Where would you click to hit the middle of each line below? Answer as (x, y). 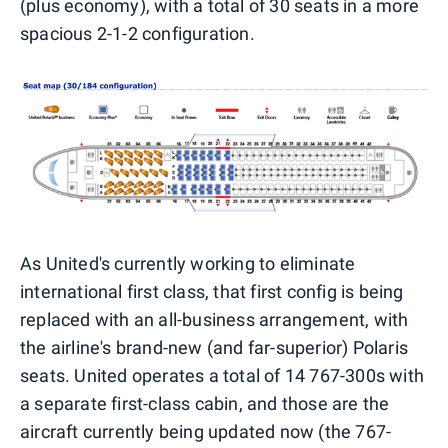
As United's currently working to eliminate (188, 263)
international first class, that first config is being (212, 291)
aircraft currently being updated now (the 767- (206, 431)
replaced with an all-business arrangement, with (214, 319)
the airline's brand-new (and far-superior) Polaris (214, 347)
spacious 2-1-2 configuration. (137, 34)
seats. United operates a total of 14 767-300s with (222, 375)
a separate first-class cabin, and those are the (205, 403)
